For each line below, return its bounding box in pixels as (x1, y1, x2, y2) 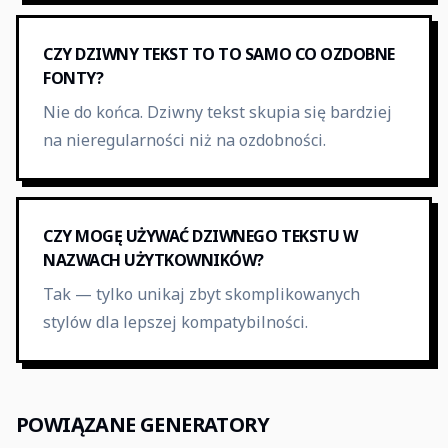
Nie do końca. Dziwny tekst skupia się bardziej (43, 101, 392, 123)
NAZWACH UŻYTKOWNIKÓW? (43, 249, 264, 271)
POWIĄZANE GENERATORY (16, 411, 269, 438)
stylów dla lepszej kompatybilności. (43, 311, 308, 333)
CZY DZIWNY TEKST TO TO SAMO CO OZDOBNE (43, 43, 395, 65)
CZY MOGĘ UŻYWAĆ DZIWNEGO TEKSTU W (43, 225, 358, 247)
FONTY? (43, 67, 104, 89)
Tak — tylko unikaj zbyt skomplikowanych (43, 283, 360, 305)
